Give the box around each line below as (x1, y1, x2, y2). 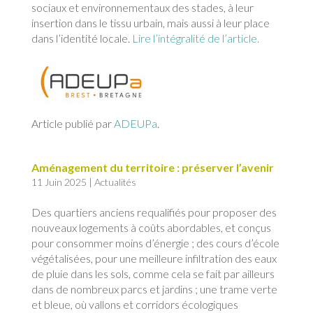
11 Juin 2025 (31, 176, 87, 189)
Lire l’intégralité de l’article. (131, 31, 259, 45)
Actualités (94, 176, 136, 189)
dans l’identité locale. (31, 31, 132, 45)
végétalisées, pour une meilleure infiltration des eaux (31, 252, 277, 265)
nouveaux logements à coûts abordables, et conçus (31, 221, 271, 235)
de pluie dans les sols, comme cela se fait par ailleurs (31, 267, 275, 281)
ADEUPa (113, 117, 157, 131)
